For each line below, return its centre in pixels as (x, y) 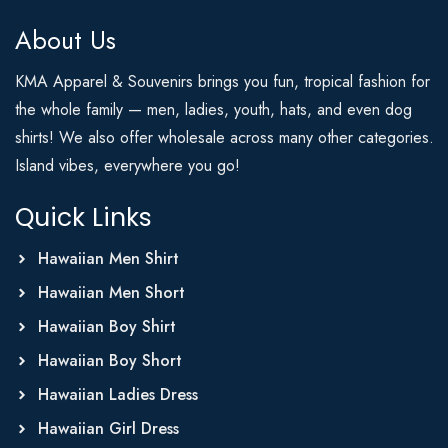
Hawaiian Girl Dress (108, 428)
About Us (65, 40)
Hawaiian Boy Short (109, 360)
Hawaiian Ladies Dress (117, 394)
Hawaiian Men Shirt (108, 258)
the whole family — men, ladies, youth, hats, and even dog (213, 109)
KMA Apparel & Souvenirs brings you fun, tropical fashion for (222, 81)
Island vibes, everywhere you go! (127, 165)
